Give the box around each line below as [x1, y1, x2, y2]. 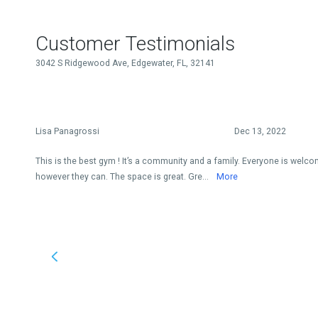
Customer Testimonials [35, 31, 235, 55]
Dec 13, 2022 [234, 126, 286, 136]
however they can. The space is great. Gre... [35, 172, 211, 182]
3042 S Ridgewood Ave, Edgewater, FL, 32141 [35, 57, 215, 68]
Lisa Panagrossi [35, 126, 99, 136]
